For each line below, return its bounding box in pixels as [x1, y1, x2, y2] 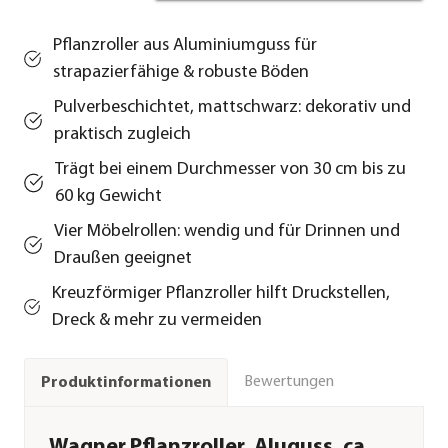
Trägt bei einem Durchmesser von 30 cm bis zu [55, 160, 407, 180]
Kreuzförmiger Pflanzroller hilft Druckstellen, [52, 284, 391, 304]
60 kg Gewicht [55, 187, 163, 207]
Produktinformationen [41, 374, 211, 391]
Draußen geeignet [54, 249, 193, 269]
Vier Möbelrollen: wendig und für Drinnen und [54, 222, 401, 242]
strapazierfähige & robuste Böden [53, 63, 309, 83]
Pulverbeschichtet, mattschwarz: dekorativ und [53, 98, 411, 118]
